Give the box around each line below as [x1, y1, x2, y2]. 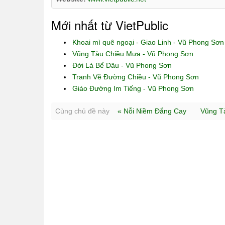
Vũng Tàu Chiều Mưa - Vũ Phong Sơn [72, 50, 193, 58]
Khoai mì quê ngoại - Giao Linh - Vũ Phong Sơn [72, 38, 224, 46]
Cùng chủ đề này [55, 107, 109, 115]
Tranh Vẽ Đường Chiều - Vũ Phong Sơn [72, 73, 199, 81]
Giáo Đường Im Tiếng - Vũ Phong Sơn [72, 84, 194, 92]
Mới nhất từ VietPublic [51, 16, 168, 34]
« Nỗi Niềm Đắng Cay [118, 107, 188, 115]
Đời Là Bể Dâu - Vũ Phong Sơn [72, 61, 172, 69]
